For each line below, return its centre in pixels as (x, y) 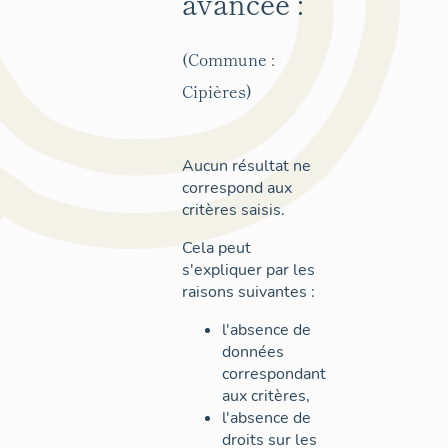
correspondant (274, 373)
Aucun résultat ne (246, 165)
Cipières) (217, 90)
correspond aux (237, 187)
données (253, 351)
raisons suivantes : (248, 291)
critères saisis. (233, 209)
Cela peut (216, 247)
